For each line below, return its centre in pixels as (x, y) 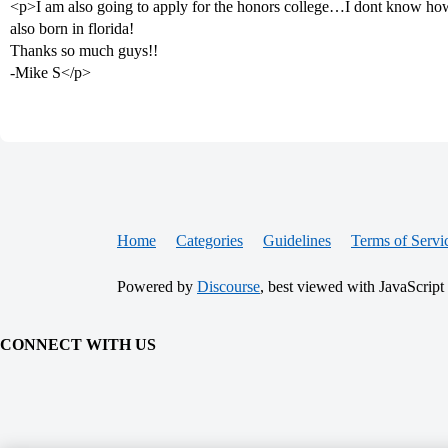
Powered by (157, 286)
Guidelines (297, 240)
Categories (209, 240)
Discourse (228, 286)
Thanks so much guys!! (84, 50)
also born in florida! (72, 28)
